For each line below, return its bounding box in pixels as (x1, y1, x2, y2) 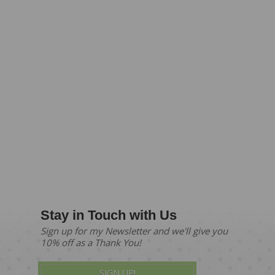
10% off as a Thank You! (41, 236, 141, 249)
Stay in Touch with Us (41, 207, 177, 223)
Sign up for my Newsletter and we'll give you (41, 224, 228, 237)
